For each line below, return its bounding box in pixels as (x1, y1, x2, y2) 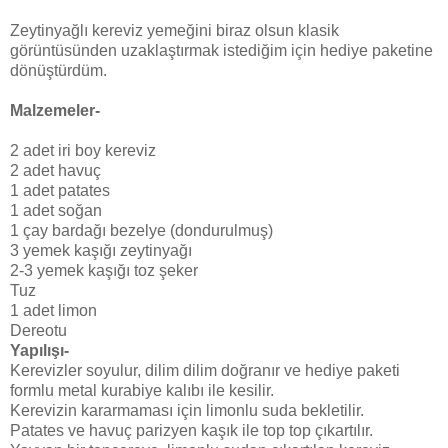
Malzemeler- (10, 102, 100, 120)
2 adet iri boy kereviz (10, 142, 156, 160)
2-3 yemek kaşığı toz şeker (10, 262, 198, 280)
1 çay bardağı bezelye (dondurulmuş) (10, 222, 273, 240)
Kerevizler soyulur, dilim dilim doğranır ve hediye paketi (10, 362, 400, 380)
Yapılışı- (10, 342, 69, 360)
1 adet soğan (10, 202, 102, 220)
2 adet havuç (10, 162, 101, 180)
